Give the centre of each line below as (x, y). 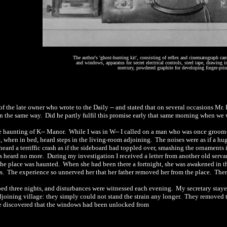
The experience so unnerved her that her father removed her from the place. (110, 172)
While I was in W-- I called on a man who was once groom (147, 131)
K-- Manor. (52, 131)
